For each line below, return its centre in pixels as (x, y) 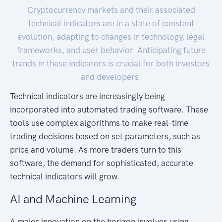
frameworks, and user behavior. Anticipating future (111, 50)
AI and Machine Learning (73, 199)
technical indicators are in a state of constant (111, 23)
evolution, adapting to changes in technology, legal (111, 36)
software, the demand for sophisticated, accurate (102, 163)
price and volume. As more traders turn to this (96, 149)
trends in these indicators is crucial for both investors (111, 63)
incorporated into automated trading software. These (109, 109)
